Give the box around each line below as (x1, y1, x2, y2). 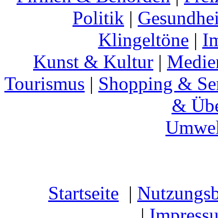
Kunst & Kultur (33, 51, 153, 72)
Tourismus (4, 73, 85, 94)
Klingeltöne (98, 29, 189, 50)
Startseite (48, 182, 119, 203)
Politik (73, 7, 124, 28)
